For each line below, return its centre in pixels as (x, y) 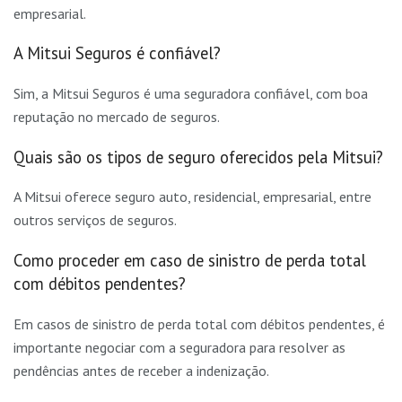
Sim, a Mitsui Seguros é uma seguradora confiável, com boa (191, 94)
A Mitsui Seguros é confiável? (117, 53)
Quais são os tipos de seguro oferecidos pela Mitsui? (198, 157)
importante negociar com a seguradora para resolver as (179, 347)
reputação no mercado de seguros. (117, 117)
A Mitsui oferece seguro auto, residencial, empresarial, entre (192, 197)
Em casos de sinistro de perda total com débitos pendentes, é (199, 323)
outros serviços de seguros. (95, 220)
